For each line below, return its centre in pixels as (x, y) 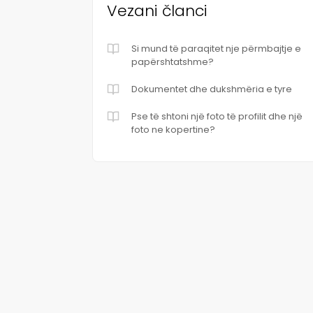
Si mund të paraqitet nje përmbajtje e (216, 49)
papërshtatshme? (173, 62)
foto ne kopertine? (173, 130)
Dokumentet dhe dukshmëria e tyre (212, 89)
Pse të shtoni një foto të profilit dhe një (217, 116)
